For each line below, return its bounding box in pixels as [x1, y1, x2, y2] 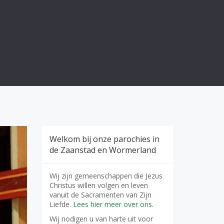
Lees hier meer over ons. [72, 199, 153, 209]
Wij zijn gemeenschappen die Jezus [49, 171, 162, 180]
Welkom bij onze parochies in [49, 133, 159, 144]
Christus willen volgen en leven [49, 180, 148, 190]
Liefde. [49, 199, 73, 209]
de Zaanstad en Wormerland [49, 144, 156, 155]
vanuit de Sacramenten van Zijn [49, 190, 151, 199]
